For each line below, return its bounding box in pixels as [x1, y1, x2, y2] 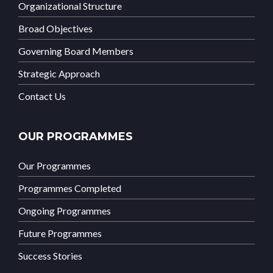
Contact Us [18, 90, 66, 102]
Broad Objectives [18, 23, 93, 35]
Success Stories [18, 250, 82, 262]
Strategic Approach [18, 68, 100, 80]
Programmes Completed [18, 182, 121, 194]
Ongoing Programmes [18, 205, 111, 217]
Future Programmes [18, 227, 102, 239]
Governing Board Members [18, 45, 133, 57]
